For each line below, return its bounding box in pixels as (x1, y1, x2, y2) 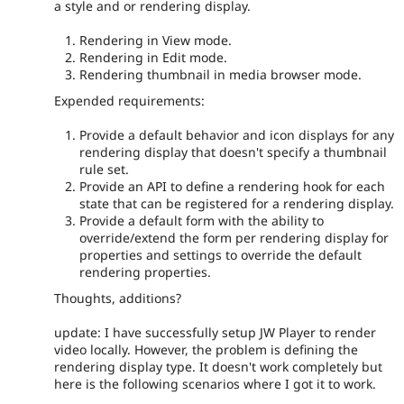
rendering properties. (79, 263, 211, 281)
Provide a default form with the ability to (79, 212, 324, 230)
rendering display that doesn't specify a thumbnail (79, 143, 387, 161)
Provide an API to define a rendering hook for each (79, 178, 385, 196)
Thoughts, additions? (54, 289, 181, 307)
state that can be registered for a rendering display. (79, 195, 394, 213)
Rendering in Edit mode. (79, 49, 227, 67)
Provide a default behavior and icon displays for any (79, 126, 394, 144)
